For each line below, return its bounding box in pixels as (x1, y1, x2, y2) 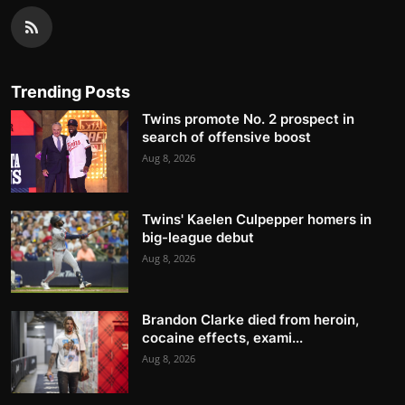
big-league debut (142, 229, 254, 247)
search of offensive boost (142, 128, 311, 146)
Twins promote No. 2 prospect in (142, 110, 354, 128)
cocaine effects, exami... (142, 329, 303, 347)
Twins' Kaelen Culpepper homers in (142, 211, 372, 229)
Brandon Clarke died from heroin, (142, 311, 359, 329)
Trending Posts (11, 82, 130, 102)
